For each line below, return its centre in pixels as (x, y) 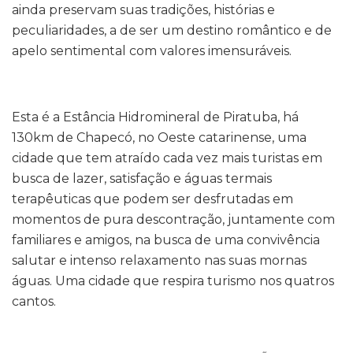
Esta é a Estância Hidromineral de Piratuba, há (155, 117)
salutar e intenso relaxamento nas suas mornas (159, 260)
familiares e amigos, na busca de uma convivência (166, 240)
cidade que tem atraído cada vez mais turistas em (167, 158)
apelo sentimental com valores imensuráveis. (152, 50)
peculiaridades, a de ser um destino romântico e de (172, 30)
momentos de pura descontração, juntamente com (173, 219)
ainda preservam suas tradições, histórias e (143, 9)
